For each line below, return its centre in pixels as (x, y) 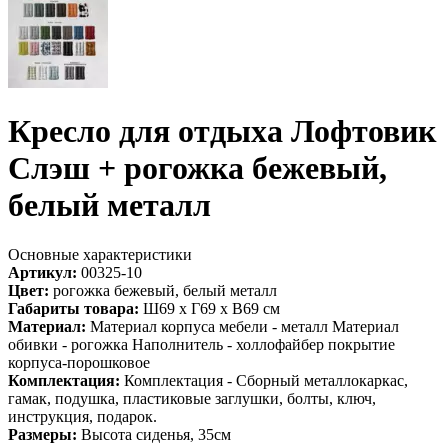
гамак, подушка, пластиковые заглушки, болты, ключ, (192, 398)
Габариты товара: (73, 308)
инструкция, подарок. (82, 416)
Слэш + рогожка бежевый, (197, 168)
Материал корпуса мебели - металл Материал (242, 326)
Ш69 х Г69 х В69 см (209, 308)
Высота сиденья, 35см (154, 434)
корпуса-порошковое (79, 362)
